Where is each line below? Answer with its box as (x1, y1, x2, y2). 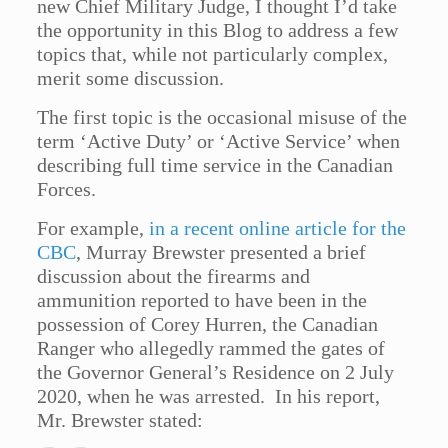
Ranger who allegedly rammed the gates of (37, 337, 386, 360)
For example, (37, 217, 150, 240)
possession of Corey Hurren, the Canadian (37, 313, 379, 336)
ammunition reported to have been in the (37, 289, 368, 312)
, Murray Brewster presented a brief (76, 241, 367, 264)
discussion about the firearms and (37, 265, 311, 288)
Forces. (37, 178, 97, 201)
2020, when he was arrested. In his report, (37, 385, 381, 408)
